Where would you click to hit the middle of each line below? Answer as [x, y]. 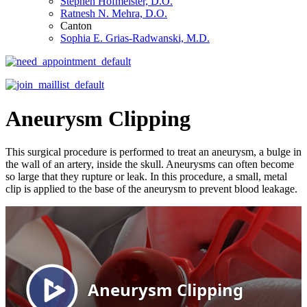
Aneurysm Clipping [98, 118]
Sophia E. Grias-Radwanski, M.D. [135, 38]
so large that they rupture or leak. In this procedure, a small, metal [146, 177]
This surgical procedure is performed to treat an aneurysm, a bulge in [153, 152]
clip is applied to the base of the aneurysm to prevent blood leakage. [151, 189]
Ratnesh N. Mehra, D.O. [114, 14]
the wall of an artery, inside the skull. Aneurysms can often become [150, 164]
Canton [76, 26]
